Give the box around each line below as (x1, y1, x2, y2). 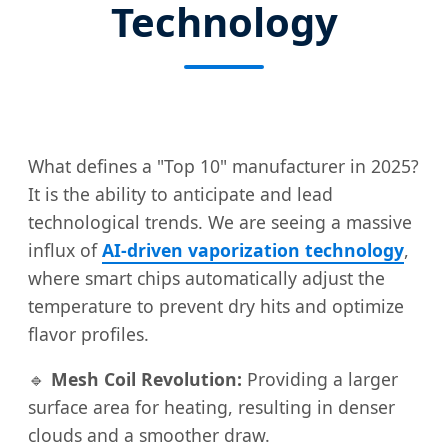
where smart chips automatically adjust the (28, 265, 385, 290)
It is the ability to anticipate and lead (28, 181, 333, 206)
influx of (28, 237, 102, 262)
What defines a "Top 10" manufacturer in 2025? (28, 153, 419, 178)
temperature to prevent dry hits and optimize (28, 293, 404, 318)
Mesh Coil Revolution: (51, 367, 242, 392)
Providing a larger (242, 367, 398, 392)
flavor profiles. (28, 321, 149, 346)
